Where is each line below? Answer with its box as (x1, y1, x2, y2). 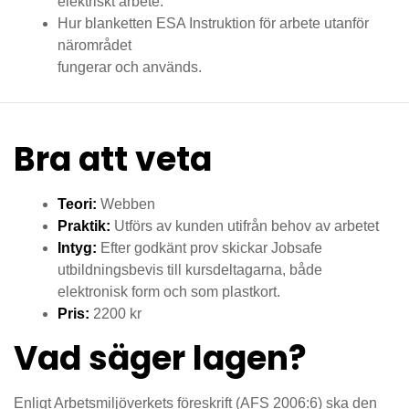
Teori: (58, 196, 97, 212)
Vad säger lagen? (14, 335, 307, 382)
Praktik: (58, 218, 110, 234)
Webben (97, 196, 155, 212)
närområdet (58, 37, 131, 53)
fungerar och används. (58, 59, 202, 75)
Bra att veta (14, 136, 212, 183)
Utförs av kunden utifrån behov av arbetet (110, 218, 379, 234)
